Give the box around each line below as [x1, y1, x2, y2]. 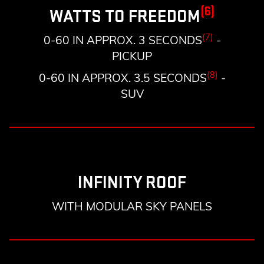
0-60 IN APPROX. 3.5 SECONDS [38, 71, 207, 85]
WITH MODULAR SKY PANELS [52, 199, 212, 214]
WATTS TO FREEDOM [49, 6, 200, 28]
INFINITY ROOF [78, 172, 186, 194]
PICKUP [112, 49, 152, 64]
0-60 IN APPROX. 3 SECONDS [43, 33, 202, 48]
